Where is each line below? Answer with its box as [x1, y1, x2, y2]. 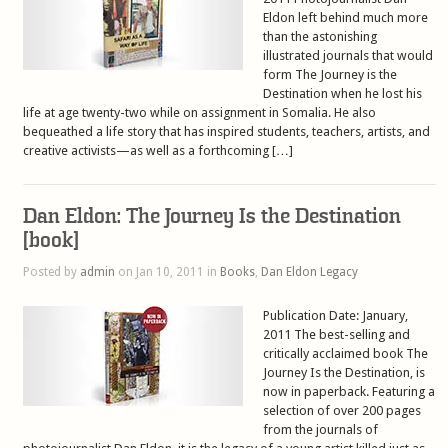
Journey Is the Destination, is [263, 364, 426, 380]
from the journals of [263, 421, 379, 437]
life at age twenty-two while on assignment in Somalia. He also [23, 104, 377, 120]
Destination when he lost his [263, 85, 423, 101]
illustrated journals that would [263, 47, 434, 63]
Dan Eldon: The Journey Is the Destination [23, 203, 402, 229]
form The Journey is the [263, 66, 398, 82]
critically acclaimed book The [263, 345, 429, 361]
